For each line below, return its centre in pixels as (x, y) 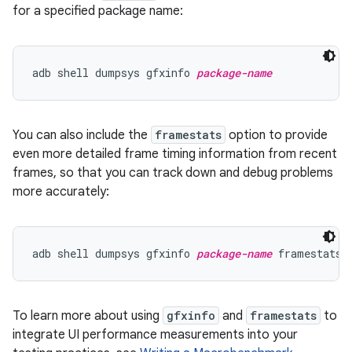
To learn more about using (88, 316)
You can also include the (82, 135)
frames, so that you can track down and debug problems (173, 173)
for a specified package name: (98, 11)
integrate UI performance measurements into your (155, 335)
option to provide (277, 135)
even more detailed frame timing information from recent (175, 154)
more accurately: (61, 192)
